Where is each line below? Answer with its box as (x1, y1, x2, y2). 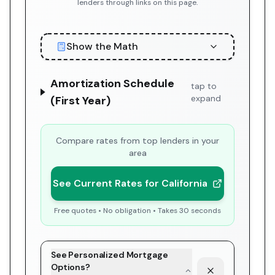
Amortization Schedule (50, 76, 175, 91)
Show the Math (66, 40, 138, 53)
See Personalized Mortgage (51, 249, 168, 260)
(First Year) (50, 93, 111, 108)
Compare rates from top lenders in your (56, 135, 219, 146)
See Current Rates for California (53, 177, 207, 190)
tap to (190, 80, 217, 91)
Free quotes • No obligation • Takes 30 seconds (54, 206, 221, 215)
